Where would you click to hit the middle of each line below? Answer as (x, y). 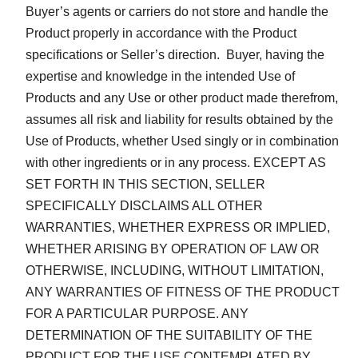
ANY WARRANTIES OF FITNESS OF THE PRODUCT (183, 292)
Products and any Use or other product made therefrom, (182, 97)
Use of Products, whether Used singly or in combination (182, 141)
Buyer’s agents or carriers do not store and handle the (177, 11)
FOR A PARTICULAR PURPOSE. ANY (137, 313)
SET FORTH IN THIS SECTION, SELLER (145, 184)
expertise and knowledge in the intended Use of (160, 76)
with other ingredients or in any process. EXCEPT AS (176, 162)
